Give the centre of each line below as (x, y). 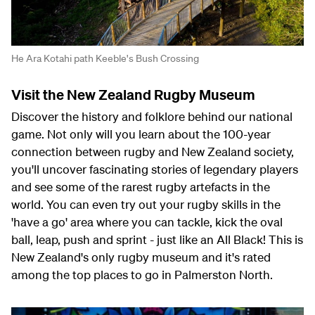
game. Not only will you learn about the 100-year (141, 134)
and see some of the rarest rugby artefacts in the (141, 187)
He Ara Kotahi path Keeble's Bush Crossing (105, 59)
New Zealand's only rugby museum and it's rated (141, 257)
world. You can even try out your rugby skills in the (146, 205)
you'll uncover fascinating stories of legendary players (155, 169)
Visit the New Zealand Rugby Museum (133, 95)
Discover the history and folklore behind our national (152, 117)
